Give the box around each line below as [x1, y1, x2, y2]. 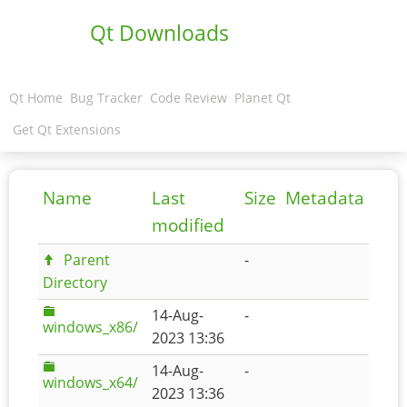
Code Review [150, 89, 227, 106]
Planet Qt [234, 89, 291, 106]
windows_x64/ [43, 372, 138, 392]
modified [152, 213, 224, 237]
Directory [43, 273, 107, 293]
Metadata [285, 186, 364, 210]
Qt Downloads [90, 18, 229, 47]
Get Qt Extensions [13, 121, 121, 138]
